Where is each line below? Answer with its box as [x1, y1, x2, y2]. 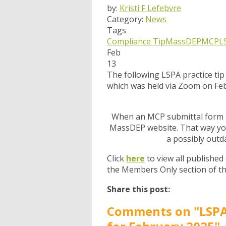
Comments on [107, 203, 194, 220]
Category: [107, 14, 145, 25]
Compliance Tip [107, 36, 165, 47]
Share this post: [107, 184, 170, 195]
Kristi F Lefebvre [120, 3, 181, 14]
